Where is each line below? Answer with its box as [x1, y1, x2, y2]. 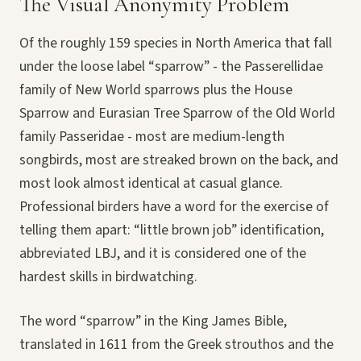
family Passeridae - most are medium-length [19, 127, 284, 147]
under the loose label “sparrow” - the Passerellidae [19, 56, 323, 77]
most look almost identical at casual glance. [19, 173, 283, 194]
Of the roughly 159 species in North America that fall [19, 33, 332, 54]
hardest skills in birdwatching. [19, 267, 197, 288]
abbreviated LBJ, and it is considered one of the [19, 243, 306, 264]
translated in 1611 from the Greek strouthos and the [19, 334, 334, 355]
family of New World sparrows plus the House [19, 80, 293, 101]
